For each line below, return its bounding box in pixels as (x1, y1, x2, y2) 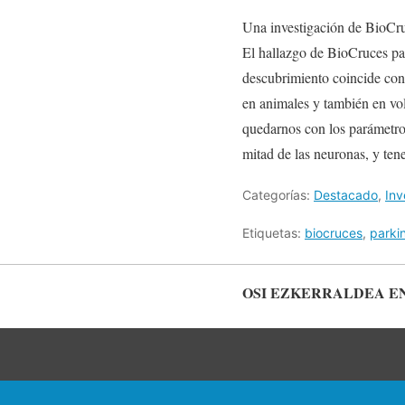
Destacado (314, 187, 378, 202)
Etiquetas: (242, 225, 305, 240)
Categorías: (242, 187, 314, 202)
